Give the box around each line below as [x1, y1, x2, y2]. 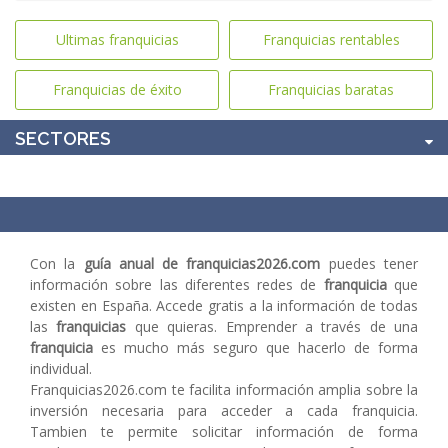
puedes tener [320, 254, 419, 273]
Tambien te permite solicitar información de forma [30, 422, 418, 441]
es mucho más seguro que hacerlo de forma [93, 338, 418, 357]
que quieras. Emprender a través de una [126, 317, 418, 336]
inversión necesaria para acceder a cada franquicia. [30, 401, 418, 420]
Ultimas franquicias [55, 30, 179, 49]
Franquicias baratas [268, 80, 394, 99]
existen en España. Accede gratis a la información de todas [30, 296, 418, 315]
